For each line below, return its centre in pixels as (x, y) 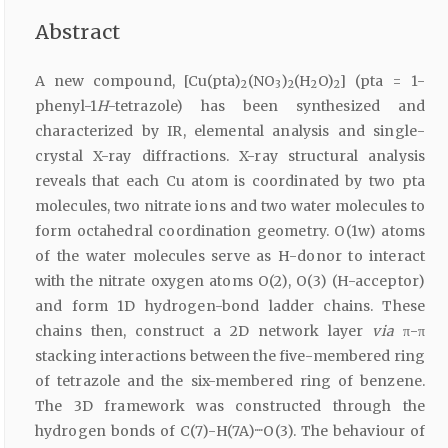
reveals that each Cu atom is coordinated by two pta (230, 180)
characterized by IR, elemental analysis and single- (230, 130)
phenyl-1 (66, 105)
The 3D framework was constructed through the (230, 405)
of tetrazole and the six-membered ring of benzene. (230, 380)
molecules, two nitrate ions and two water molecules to (230, 205)
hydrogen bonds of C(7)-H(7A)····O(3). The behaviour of (230, 430)
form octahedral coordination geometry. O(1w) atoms (230, 230)
